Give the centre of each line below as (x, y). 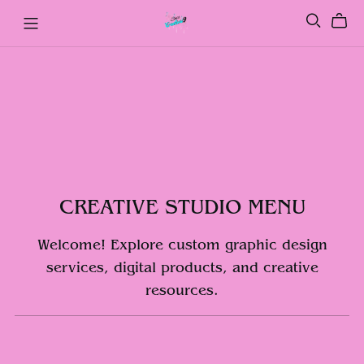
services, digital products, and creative (182, 268)
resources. (182, 290)
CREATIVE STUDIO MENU (182, 207)
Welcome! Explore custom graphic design (182, 245)
